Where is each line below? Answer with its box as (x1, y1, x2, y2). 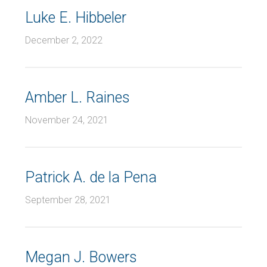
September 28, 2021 (25, 194, 111, 206)
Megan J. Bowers (25, 249, 137, 266)
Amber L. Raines (25, 89, 130, 106)
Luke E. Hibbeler (25, 9, 126, 26)
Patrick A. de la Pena (25, 169, 157, 186)
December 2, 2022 (25, 35, 103, 46)
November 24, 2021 (25, 114, 108, 126)
